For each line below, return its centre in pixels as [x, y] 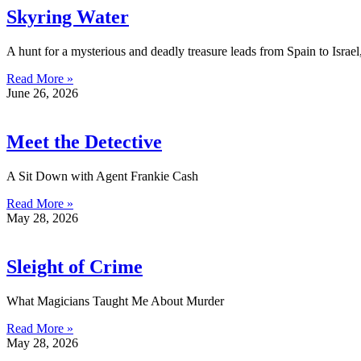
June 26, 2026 [42, 93]
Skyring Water [68, 17]
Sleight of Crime [75, 266]
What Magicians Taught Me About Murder [115, 301]
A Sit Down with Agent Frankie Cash [102, 176]
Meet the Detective [84, 142]
